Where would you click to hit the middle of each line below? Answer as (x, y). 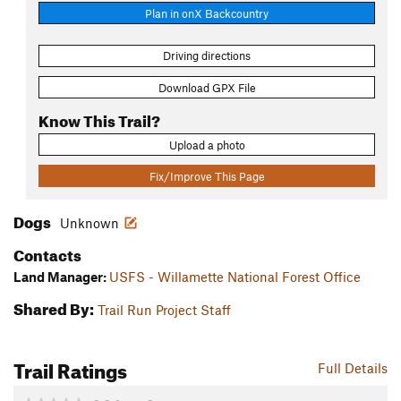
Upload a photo (207, 145)
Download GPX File (207, 87)
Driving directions (207, 56)
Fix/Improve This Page (207, 176)
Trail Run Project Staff (164, 310)
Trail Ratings (70, 368)
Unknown (90, 223)
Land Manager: (61, 277)
